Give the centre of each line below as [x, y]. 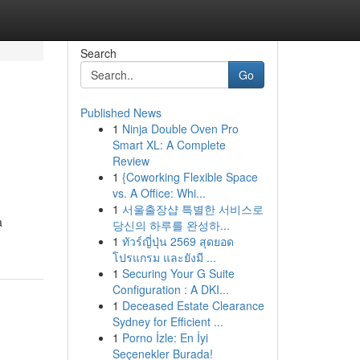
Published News [121, 112]
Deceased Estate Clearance [193, 305]
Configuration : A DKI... [170, 289]
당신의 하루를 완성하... [171, 225]
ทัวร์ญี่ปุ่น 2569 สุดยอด [178, 241]
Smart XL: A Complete [169, 145]
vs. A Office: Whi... [159, 193]
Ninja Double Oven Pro [180, 129]
